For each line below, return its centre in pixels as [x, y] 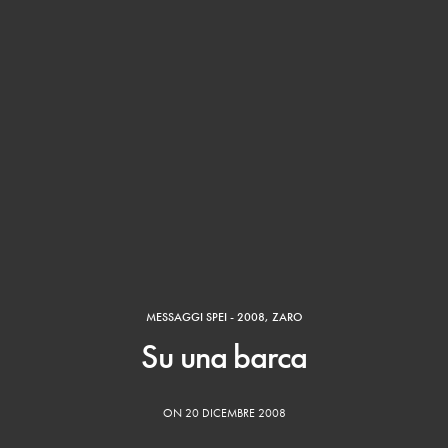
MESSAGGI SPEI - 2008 [205, 316]
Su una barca [224, 356]
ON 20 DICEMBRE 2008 [224, 412]
